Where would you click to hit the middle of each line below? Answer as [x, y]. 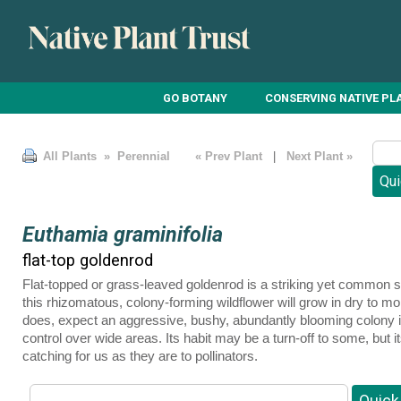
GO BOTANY [196, 98]
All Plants [70, 157]
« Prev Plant [229, 157]
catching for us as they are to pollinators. [140, 356]
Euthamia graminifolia [123, 234]
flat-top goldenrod [88, 260]
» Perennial [135, 157]
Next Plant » [321, 157]
